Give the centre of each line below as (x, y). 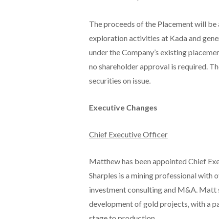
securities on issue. (120, 80)
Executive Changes (123, 107)
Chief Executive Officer (128, 134)
